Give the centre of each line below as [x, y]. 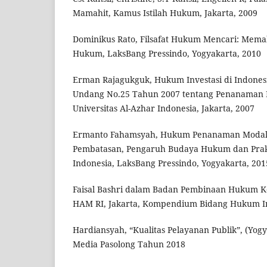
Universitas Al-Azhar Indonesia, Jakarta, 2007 [164, 108]
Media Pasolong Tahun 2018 [129, 244]
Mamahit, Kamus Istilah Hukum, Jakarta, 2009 [165, 13]
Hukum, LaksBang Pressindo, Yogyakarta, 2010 [167, 54]
